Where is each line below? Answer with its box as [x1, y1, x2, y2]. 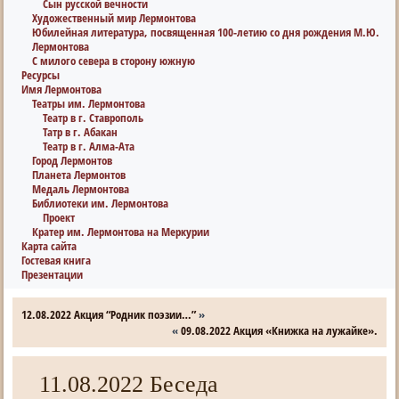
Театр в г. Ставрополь [43, 110, 144, 126]
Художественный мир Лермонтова [32, 10, 197, 26]
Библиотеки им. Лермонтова [32, 195, 169, 211]
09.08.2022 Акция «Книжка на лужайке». [180, 322, 378, 338]
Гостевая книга [21, 252, 92, 268]
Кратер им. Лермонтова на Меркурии [32, 224, 210, 240]
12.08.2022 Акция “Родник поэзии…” [21, 306, 197, 322]
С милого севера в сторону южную [32, 53, 196, 69]
